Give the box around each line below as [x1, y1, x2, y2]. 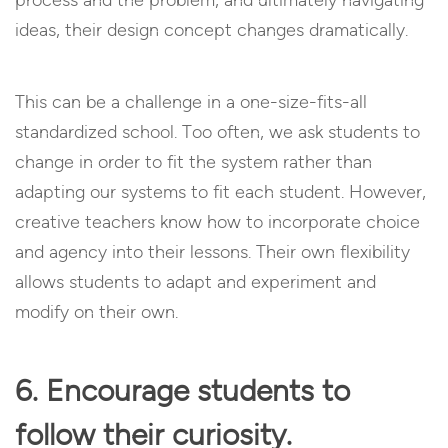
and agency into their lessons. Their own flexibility [15, 240, 410, 263]
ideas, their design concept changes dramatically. [15, 18, 408, 41]
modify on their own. [15, 300, 178, 323]
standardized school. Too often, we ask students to [15, 120, 420, 143]
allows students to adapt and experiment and [15, 270, 376, 293]
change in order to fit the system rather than [15, 150, 372, 173]
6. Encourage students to [15, 371, 350, 409]
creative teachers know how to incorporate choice [15, 210, 420, 233]
